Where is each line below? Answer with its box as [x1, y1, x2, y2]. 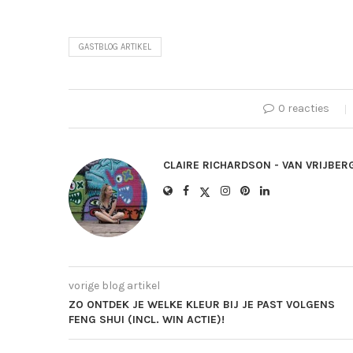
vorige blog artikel [69, 279, 160, 293]
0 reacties [278, 102, 330, 116]
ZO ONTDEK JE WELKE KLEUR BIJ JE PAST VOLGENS [69, 298, 335, 312]
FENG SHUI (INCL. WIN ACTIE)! [69, 313, 225, 327]
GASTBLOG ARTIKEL [79, 42, 151, 53]
